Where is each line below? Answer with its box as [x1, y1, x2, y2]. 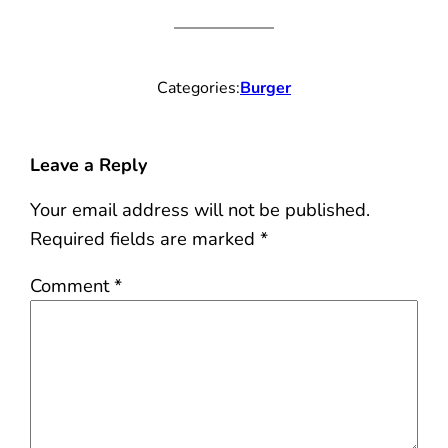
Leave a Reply [30, 153, 148, 178]
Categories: [157, 77, 240, 100]
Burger [240, 77, 291, 100]
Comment [30, 272, 115, 298]
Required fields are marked [30, 225, 261, 251]
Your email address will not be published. [30, 196, 371, 222]
